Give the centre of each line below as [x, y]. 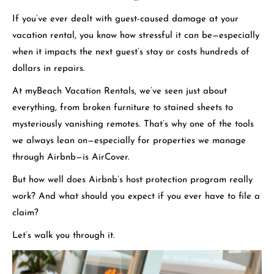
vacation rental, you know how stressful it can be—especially [136, 35]
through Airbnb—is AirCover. [71, 157]
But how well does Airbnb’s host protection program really [132, 180]
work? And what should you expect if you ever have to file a [136, 196]
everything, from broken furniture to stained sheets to [123, 108]
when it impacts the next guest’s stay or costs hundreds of [131, 52]
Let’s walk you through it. [64, 235]
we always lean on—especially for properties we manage [129, 141]
